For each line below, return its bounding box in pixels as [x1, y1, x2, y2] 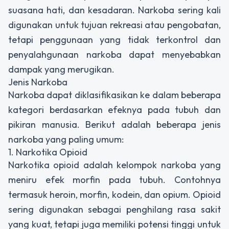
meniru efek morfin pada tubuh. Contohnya [8, 173, 221, 186]
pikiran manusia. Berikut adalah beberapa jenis [8, 118, 221, 130]
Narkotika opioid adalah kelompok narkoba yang [8, 158, 221, 171]
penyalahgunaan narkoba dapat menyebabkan [8, 48, 221, 60]
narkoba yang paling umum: [8, 133, 124, 145]
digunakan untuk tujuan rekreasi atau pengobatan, [8, 18, 221, 31]
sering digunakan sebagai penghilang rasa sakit [8, 203, 221, 215]
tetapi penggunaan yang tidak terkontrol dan [8, 33, 221, 45]
